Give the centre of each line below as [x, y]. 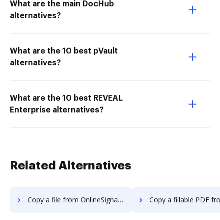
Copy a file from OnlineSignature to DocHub [73, 200]
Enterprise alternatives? [57, 110]
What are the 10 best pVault [64, 51]
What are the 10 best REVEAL [66, 98]
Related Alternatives [70, 165]
